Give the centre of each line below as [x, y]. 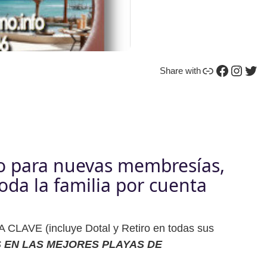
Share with [180, 71]
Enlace [204, 70]
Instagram [235, 70]
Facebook [218, 70]
